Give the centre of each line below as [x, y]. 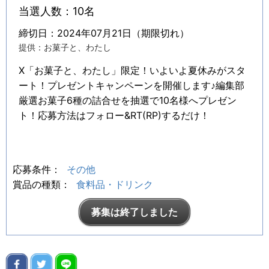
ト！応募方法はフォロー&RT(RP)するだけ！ [114, 116]
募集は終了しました [134, 212]
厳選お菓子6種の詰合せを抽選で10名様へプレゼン [128, 101]
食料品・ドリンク [115, 185]
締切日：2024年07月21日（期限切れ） [104, 33]
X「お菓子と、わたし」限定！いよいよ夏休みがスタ [132, 71]
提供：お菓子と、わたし [65, 47]
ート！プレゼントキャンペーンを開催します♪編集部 [131, 86]
